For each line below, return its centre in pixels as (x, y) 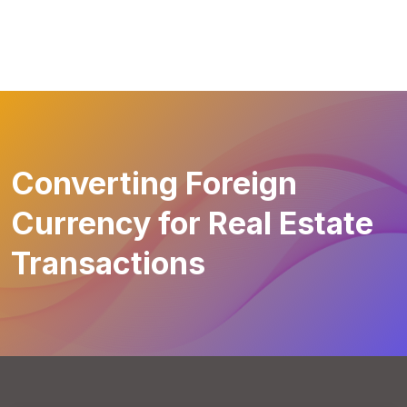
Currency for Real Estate (192, 223)
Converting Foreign (154, 183)
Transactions (108, 263)
